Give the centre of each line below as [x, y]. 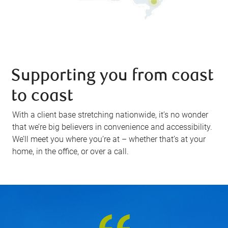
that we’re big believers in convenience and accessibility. [112, 127]
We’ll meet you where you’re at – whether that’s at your [109, 139]
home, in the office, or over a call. [71, 152]
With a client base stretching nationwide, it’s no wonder [110, 115]
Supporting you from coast [113, 77]
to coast [42, 97]
